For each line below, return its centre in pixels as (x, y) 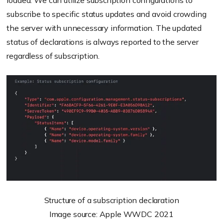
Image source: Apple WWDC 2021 (111, 214)
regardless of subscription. (53, 56)
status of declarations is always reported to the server (103, 42)
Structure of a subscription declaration (111, 200)
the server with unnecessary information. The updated (104, 28)
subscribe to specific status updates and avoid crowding (107, 14)
